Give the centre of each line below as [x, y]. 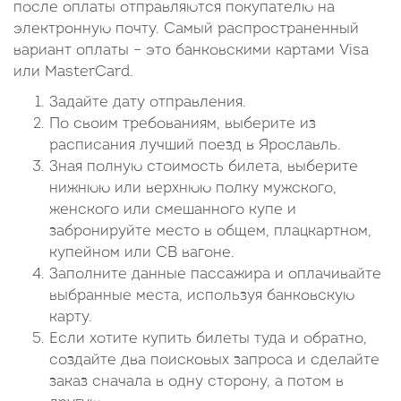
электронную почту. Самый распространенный [186, 29]
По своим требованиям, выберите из [183, 124]
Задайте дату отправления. [148, 102]
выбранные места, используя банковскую [202, 296]
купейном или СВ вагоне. [142, 253]
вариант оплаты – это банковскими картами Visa [191, 51]
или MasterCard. [73, 72]
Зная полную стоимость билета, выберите [204, 167]
